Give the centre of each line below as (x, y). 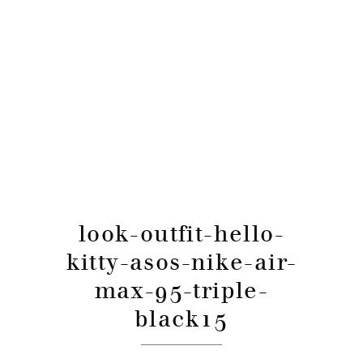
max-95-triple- (181, 290)
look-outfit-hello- (181, 233)
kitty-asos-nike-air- (181, 262)
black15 (181, 318)
